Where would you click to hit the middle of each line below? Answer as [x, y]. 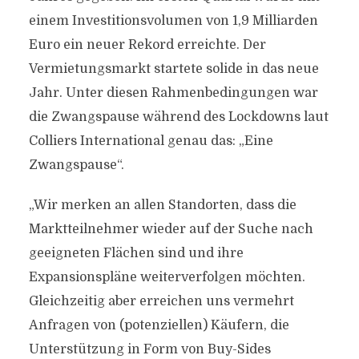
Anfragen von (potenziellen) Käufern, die [159, 325]
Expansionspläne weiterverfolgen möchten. [167, 277]
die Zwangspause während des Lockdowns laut [178, 117]
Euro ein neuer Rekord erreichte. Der [147, 45]
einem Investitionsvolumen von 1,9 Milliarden [173, 21]
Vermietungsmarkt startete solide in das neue [173, 69]
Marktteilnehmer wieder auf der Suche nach [171, 229]
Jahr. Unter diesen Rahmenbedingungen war [173, 93]
